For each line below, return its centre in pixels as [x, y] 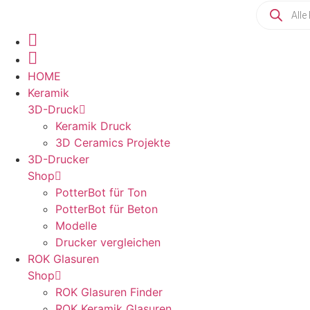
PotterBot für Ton [101, 192]
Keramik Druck [93, 126]
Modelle [76, 226]
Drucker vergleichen [108, 242]
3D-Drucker [58, 159]
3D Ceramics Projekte [113, 143]
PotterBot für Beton [107, 209]
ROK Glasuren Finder [109, 292]
